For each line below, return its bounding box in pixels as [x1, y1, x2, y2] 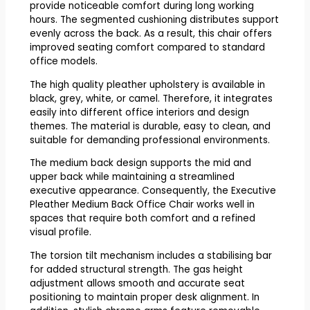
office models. [29, 55, 98, 69]
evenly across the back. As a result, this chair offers [29, 27, 272, 41]
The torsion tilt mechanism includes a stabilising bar [29, 249, 272, 263]
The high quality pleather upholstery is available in [29, 77, 265, 91]
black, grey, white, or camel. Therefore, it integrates [29, 91, 273, 105]
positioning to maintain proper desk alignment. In [29, 291, 259, 304]
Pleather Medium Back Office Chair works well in [29, 198, 255, 212]
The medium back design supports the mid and [29, 156, 251, 170]
